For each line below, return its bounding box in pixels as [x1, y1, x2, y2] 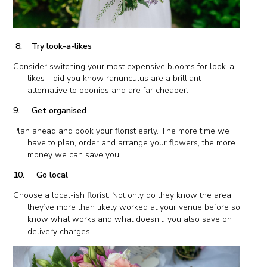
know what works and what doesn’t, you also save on [27, 213, 232, 225]
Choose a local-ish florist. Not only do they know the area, [13, 189, 234, 201]
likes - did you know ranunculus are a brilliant [27, 72, 201, 84]
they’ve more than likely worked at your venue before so [27, 201, 241, 213]
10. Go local [13, 169, 69, 181]
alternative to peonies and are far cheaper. [27, 84, 191, 96]
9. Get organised [13, 104, 87, 116]
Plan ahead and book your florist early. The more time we [13, 125, 230, 136]
